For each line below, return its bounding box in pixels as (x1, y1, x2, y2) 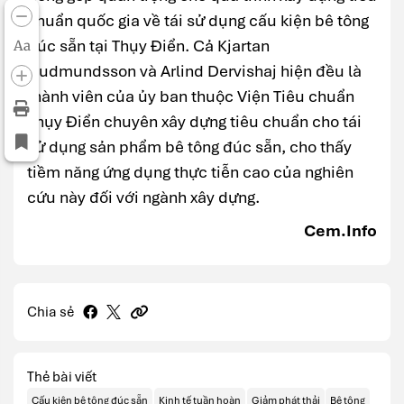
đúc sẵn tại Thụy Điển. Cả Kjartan (27, 35, 270, 57)
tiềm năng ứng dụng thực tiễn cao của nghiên (27, 161, 353, 183)
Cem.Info (304, 220, 377, 242)
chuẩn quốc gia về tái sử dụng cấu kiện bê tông (27, 10, 369, 32)
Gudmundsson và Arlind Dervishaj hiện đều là (27, 60, 362, 82)
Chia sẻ (27, 303, 74, 322)
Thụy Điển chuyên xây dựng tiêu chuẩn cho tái (27, 111, 362, 133)
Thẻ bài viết (27, 368, 96, 387)
